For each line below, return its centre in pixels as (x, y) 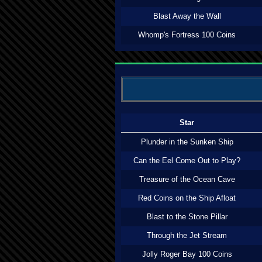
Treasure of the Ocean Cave (187, 179)
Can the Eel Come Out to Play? (187, 161)
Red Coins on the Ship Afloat (187, 198)
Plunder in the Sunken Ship (187, 142)
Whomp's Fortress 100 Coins (187, 35)
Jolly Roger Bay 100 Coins (187, 254)
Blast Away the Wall (187, 16)
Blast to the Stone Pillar (187, 217)
